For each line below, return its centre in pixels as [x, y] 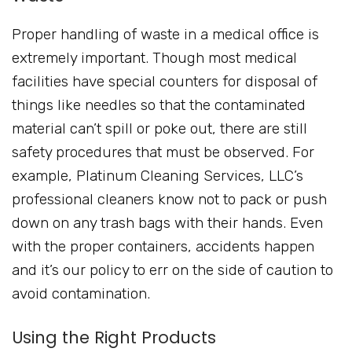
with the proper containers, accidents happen [163, 247]
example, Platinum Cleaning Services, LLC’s [158, 176]
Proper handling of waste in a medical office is [165, 35]
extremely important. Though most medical [154, 58]
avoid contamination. [81, 294]
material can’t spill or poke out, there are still [159, 129]
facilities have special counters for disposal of [165, 82]
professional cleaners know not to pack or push [169, 200]
